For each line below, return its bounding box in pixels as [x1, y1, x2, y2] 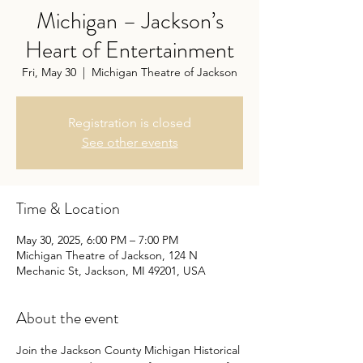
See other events [81, 135, 178, 150]
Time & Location [16, 197, 120, 220]
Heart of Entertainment [25, 34, 234, 66]
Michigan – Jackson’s [36, 5, 224, 37]
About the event [16, 306, 119, 330]
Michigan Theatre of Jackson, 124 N [16, 248, 198, 263]
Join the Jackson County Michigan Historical [16, 343, 243, 357]
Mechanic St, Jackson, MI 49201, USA [16, 263, 206, 278]
